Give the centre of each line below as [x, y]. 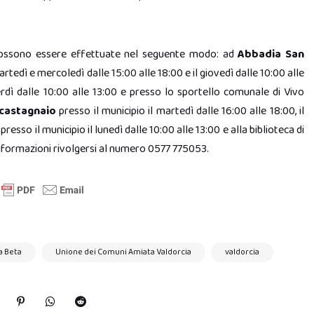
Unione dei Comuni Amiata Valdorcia [123, 252]
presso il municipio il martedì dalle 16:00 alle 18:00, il [180, 111]
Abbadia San [271, 54]
